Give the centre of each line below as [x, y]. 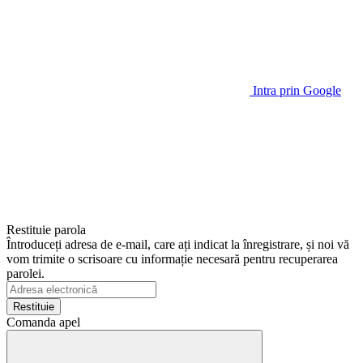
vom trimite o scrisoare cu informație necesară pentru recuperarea [172, 259]
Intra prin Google [297, 91]
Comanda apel [43, 322]
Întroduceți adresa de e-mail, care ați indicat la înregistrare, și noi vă [178, 245]
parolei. [26, 274]
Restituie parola [46, 230]
